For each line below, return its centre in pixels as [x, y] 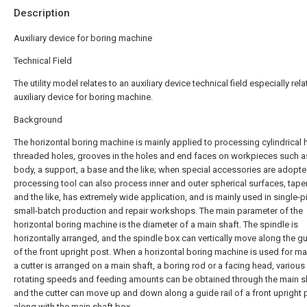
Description [42, 13]
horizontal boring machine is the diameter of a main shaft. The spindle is [156, 224]
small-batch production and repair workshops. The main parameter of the [158, 210]
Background [38, 119]
